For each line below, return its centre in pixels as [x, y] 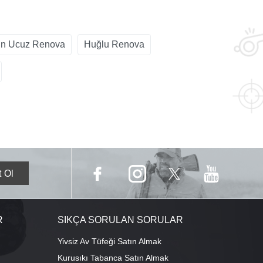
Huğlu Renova [114, 45]
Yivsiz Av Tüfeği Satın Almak [109, 241]
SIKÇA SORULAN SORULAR [120, 220]
